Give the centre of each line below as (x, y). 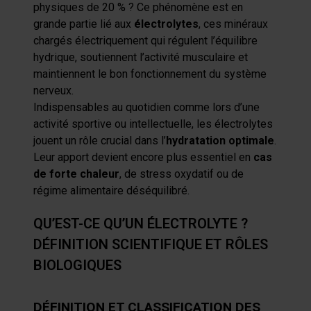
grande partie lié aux (84, 24)
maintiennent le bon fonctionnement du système (150, 74)
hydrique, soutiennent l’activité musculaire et (141, 57)
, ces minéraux (233, 24)
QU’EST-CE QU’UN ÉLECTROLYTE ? (141, 224)
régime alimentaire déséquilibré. (111, 191)
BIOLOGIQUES (77, 265)
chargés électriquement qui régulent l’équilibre (145, 41)
